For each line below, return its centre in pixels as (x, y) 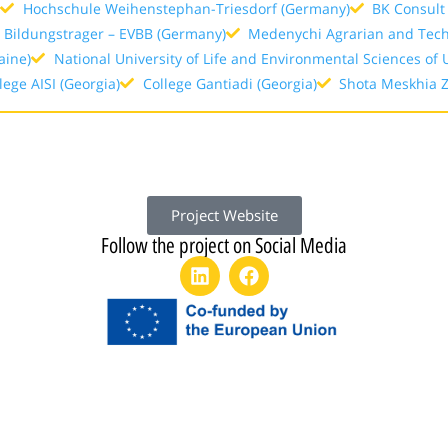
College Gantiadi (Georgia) (229, 83)
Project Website (224, 214)
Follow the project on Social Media (224, 245)
